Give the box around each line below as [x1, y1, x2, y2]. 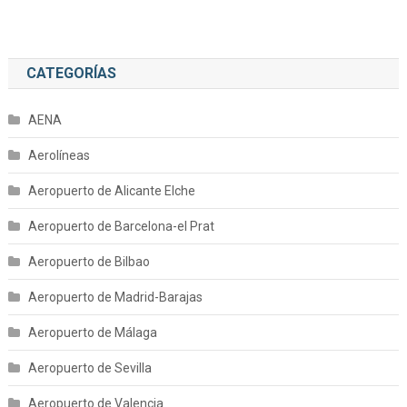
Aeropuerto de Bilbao [27, 254, 150, 269]
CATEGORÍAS [25, 65, 116, 82]
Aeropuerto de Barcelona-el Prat [27, 219, 214, 233]
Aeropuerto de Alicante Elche [27, 184, 195, 198]
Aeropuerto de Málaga [27, 325, 157, 340]
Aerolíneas [27, 148, 90, 163]
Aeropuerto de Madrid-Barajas [27, 290, 203, 304]
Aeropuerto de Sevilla [27, 361, 152, 375]
